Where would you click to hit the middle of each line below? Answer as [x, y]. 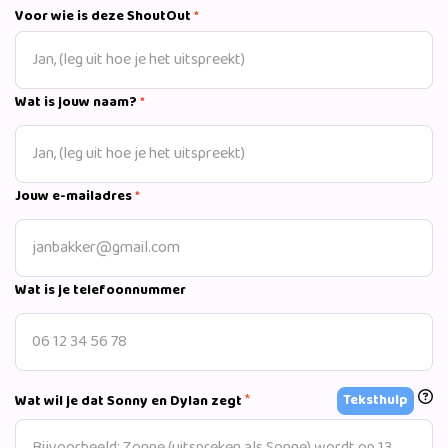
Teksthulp [375, 400]
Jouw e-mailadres [73, 196]
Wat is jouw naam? [76, 102]
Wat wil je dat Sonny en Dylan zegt [128, 401]
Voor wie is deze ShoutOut [103, 16]
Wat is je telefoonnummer [100, 290]
